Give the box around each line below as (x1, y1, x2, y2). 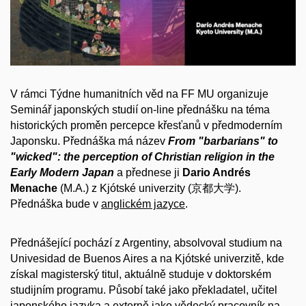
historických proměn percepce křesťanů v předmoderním (10, 120, 282, 132)
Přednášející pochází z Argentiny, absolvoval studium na (10, 236, 282, 249)
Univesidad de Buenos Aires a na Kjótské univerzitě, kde (10, 252, 284, 264)
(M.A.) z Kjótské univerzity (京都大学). (57, 182, 241, 195)
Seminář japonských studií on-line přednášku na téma (10, 104, 270, 116)
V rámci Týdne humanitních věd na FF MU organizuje (10, 88, 268, 100)
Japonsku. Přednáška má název (10, 135, 168, 148)
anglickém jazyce (101, 198, 185, 210)
